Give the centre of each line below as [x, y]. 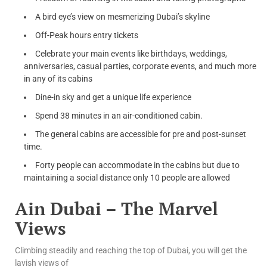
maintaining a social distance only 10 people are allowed [127, 177]
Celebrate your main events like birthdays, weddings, [131, 53]
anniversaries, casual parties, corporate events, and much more [140, 66]
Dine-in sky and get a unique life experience [113, 97]
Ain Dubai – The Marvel [117, 208]
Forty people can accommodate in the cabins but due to [137, 165]
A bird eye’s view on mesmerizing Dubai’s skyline [122, 16]
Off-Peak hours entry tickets [87, 35]
